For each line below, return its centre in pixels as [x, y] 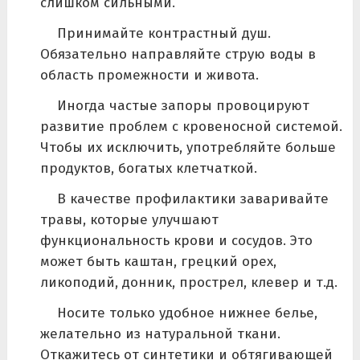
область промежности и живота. [149, 75]
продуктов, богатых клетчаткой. [148, 168]
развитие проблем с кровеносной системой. [191, 126]
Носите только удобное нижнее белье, [187, 313]
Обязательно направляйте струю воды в [178, 54]
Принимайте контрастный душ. [164, 33]
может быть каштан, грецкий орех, [158, 261]
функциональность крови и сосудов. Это [176, 240]
